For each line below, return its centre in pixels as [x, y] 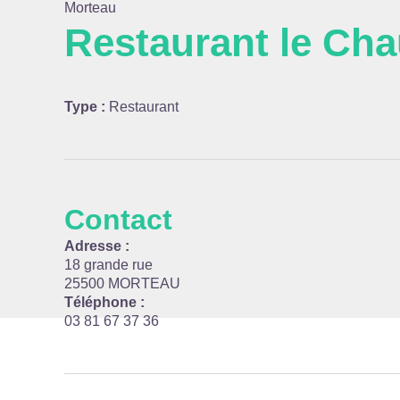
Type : [87, 107]
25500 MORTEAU [122, 283]
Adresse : [97, 246]
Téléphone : [104, 302]
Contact [118, 220]
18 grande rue [108, 265]
